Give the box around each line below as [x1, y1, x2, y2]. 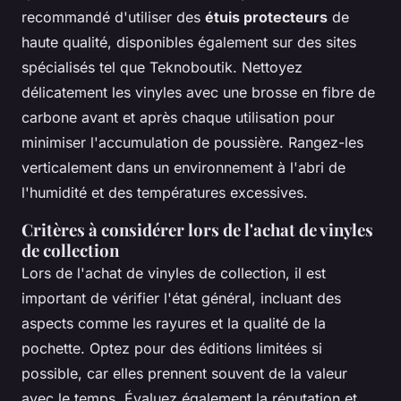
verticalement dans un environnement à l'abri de [21, 158, 346, 176]
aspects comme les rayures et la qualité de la [21, 313, 326, 332]
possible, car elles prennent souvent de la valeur [21, 363, 347, 382]
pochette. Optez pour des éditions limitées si [21, 338, 322, 357]
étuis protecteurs [205, 7, 328, 26]
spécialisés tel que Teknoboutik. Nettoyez [21, 57, 303, 76]
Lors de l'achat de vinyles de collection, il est [21, 263, 326, 282]
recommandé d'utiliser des [21, 7, 205, 26]
